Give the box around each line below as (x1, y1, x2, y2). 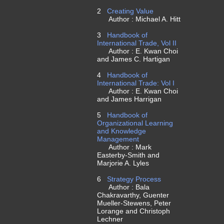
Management (97, 135, 139, 143)
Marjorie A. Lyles (97, 159, 149, 167)
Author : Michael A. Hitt (97, 15, 180, 23)
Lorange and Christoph (97, 207, 170, 215)
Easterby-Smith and (97, 151, 159, 159)
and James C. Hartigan (97, 55, 170, 63)
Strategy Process (105, 175, 161, 183)
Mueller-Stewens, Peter (97, 199, 171, 207)
